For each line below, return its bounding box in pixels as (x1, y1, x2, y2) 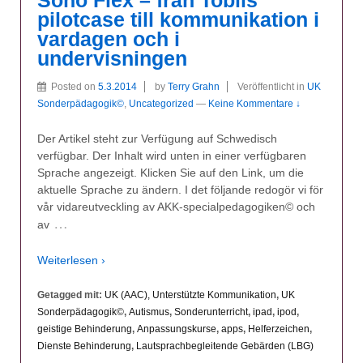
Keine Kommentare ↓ (208, 98, 301, 110)
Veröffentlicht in (237, 81, 307, 93)
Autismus (129, 306, 169, 318)
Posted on (51, 81, 98, 93)
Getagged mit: (37, 289, 105, 301)
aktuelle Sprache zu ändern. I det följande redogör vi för (37, 183, 323, 197)
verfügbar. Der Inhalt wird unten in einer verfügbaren (37, 149, 306, 163)
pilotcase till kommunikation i (37, 8, 319, 31)
